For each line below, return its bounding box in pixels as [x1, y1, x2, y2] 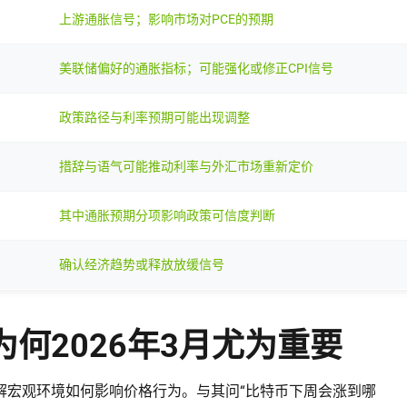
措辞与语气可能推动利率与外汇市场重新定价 [59, 158, 313, 174]
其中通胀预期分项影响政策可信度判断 [59, 207, 275, 223]
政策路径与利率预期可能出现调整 [59, 109, 250, 124]
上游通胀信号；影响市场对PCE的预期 [59, 11, 273, 26]
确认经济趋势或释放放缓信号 [59, 256, 224, 272]
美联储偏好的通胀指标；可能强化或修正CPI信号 [59, 60, 333, 75]
